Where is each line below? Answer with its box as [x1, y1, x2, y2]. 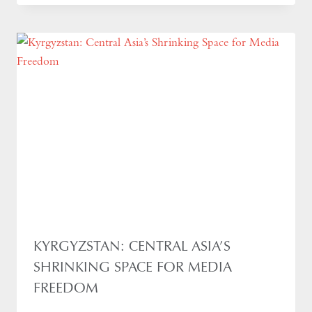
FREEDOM [33, 279, 98, 297]
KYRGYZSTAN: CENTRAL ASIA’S [33, 237, 231, 256]
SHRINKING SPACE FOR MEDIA [33, 258, 232, 276]
